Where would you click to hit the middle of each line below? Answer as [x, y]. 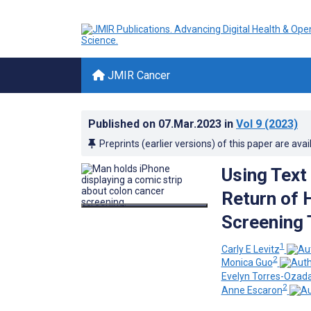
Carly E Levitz [250, 249]
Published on [123, 124]
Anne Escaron [252, 290]
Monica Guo [247, 263]
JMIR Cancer [137, 75]
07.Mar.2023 [191, 124]
